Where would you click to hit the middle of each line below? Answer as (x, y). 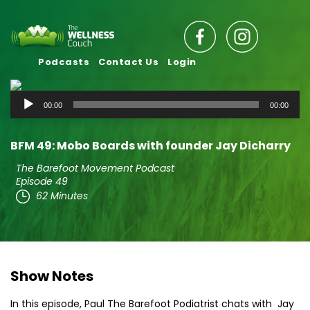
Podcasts (64, 62)
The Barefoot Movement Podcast (95, 168)
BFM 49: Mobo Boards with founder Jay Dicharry (151, 146)
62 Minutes (62, 195)
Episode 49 (42, 181)
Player (27, 116)
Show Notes (52, 276)
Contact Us (128, 62)
